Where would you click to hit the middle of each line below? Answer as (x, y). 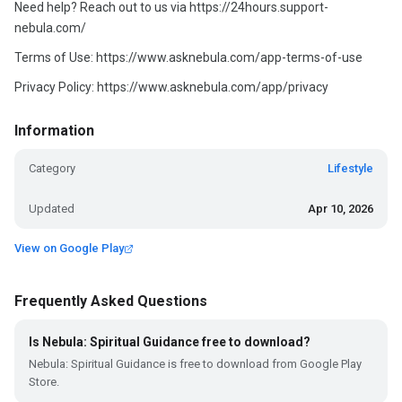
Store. (44, 382)
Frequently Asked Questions (111, 301)
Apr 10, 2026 (341, 209)
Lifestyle (350, 168)
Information (54, 131)
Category (52, 168)
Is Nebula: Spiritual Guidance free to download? (170, 342)
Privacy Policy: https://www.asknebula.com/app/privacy (171, 87)
